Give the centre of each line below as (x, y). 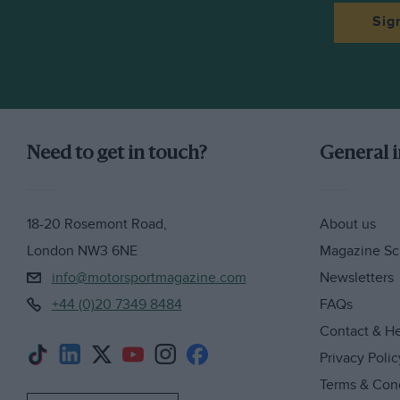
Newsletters (357, 278)
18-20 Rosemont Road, (96, 225)
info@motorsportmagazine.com (149, 278)
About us (348, 225)
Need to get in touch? (117, 154)
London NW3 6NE (82, 251)
